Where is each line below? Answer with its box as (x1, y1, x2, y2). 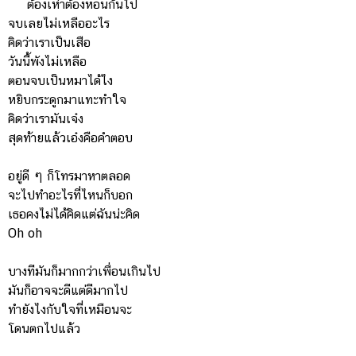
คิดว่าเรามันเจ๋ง (8, 111, 83, 126)
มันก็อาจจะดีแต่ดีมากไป (8, 283, 128, 298)
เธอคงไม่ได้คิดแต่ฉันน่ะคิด (8, 207, 140, 222)
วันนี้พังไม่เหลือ (8, 54, 87, 69)
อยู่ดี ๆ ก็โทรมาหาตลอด (8, 168, 130, 184)
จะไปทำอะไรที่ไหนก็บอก (8, 188, 133, 203)
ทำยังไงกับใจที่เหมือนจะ (8, 302, 132, 317)
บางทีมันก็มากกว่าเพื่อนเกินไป (8, 264, 161, 279)
